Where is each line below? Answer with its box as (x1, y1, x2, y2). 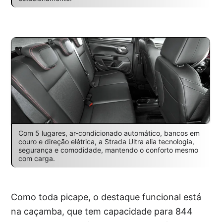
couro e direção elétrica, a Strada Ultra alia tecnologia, (18, 137, 194, 146)
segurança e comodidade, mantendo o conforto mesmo (18, 146, 198, 155)
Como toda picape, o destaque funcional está (11, 192, 202, 203)
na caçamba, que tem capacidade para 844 (11, 206, 193, 217)
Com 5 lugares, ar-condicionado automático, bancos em (18, 129, 200, 138)
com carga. (18, 154, 55, 163)
